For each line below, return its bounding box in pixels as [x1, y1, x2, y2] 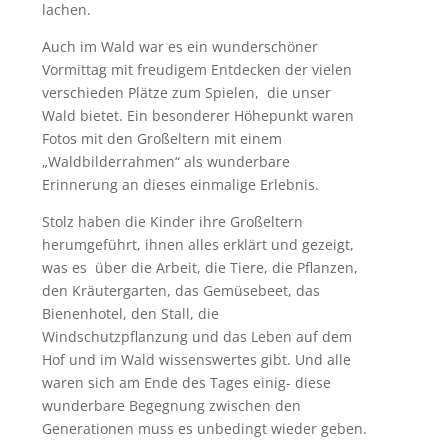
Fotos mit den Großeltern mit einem [41, 129, 282, 149]
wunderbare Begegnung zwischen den [41, 396, 301, 416]
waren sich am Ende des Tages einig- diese [41, 373, 331, 393]
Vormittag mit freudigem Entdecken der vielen [41, 60, 352, 80]
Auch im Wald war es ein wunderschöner [41, 37, 318, 57]
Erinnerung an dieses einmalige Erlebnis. [41, 175, 319, 195]
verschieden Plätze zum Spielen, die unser [41, 83, 331, 103]
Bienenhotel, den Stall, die [41, 304, 219, 324]
